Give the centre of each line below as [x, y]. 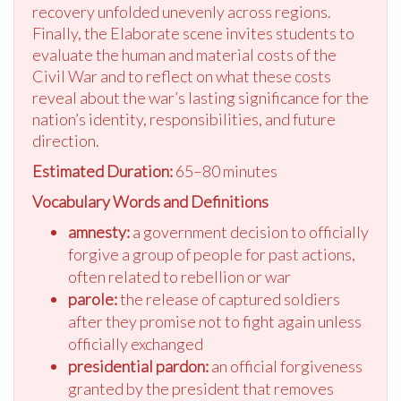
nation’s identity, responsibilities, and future [184, 119]
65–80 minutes [225, 171]
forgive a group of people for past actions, [212, 255]
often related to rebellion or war [179, 277]
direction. [66, 141]
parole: [93, 299]
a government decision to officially [249, 232]
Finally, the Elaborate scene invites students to [193, 34]
